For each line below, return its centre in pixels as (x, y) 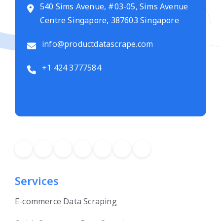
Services (37, 181)
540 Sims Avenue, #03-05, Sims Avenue (114, 7)
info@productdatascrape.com (98, 44)
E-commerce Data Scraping (66, 202)
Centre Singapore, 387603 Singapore (110, 20)
